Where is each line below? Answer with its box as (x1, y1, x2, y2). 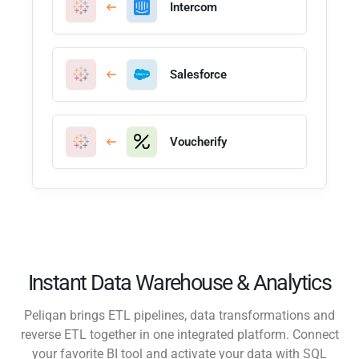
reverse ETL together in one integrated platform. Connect (20, 326, 339, 342)
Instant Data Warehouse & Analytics (27, 269, 332, 296)
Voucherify (170, 134, 227, 149)
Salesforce (170, 67, 227, 82)
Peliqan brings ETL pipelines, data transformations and (24, 307, 335, 323)
